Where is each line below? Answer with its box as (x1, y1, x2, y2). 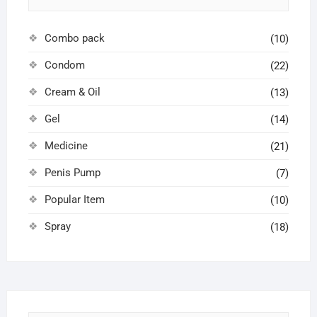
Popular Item (44, 193, 105, 206)
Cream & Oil (44, 86, 100, 98)
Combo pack (44, 32, 105, 45)
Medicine (44, 139, 88, 152)
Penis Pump (44, 166, 100, 179)
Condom (44, 59, 85, 71)
